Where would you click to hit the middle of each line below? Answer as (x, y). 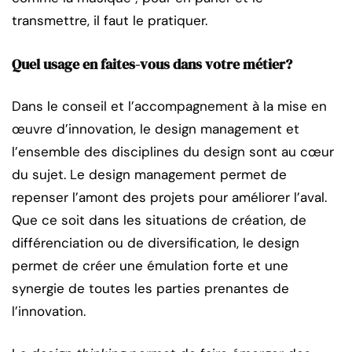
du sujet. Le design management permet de (149, 174)
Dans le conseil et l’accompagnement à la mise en (169, 106)
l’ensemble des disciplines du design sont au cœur (173, 151)
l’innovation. (49, 311)
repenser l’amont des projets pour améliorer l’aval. (169, 197)
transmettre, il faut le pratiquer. (110, 20)
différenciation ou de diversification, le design (156, 242)
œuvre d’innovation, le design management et (156, 128)
